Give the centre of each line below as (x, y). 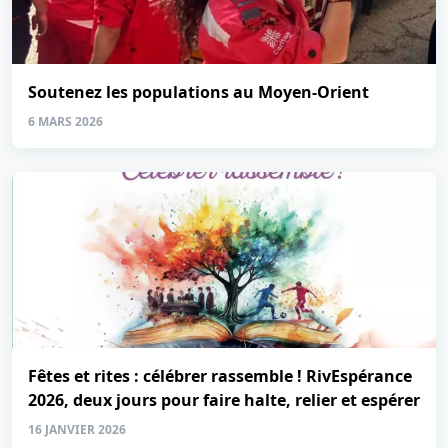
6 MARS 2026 (65, 121)
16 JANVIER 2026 (77, 429)
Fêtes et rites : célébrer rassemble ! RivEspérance (220, 376)
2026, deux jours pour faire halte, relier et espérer (224, 400)
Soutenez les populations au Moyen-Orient (200, 92)
